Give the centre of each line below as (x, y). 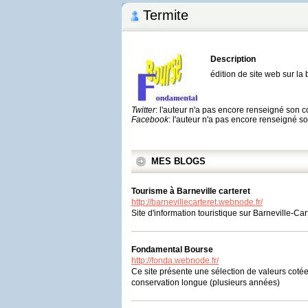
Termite (166, 15)
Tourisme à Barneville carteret (191, 191)
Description (233, 59)
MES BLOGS (178, 161)
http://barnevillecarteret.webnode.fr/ (197, 202)
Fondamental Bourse (172, 250)
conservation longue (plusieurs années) (206, 283)
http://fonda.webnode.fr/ (175, 261)
